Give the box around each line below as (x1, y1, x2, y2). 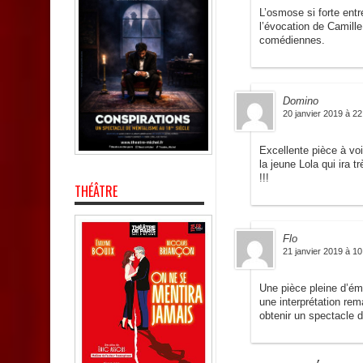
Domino (283, 95, 318, 108)
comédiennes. (259, 34, 325, 47)
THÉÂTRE (75, 181, 117, 202)
